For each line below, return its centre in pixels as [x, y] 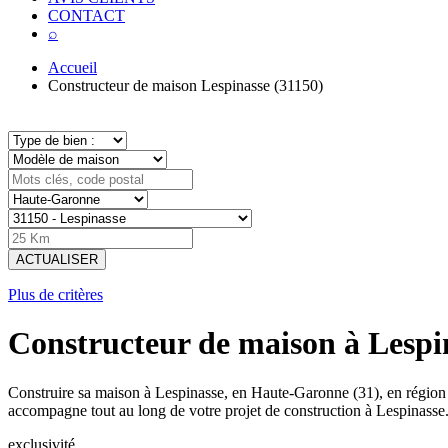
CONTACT [86, 15]
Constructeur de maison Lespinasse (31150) [185, 85]
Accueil [72, 67]
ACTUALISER [57, 259]
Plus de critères [55, 294]
